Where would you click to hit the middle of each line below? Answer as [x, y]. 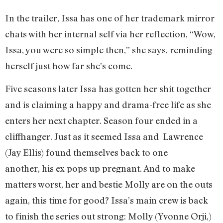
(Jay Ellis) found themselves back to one [86, 152]
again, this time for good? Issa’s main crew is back [107, 200]
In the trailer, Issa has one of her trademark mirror [110, 18]
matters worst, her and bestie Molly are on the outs [109, 184]
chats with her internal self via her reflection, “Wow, [110, 34]
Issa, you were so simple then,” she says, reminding [109, 50]
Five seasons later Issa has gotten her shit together [108, 88]
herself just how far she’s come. [70, 65]
